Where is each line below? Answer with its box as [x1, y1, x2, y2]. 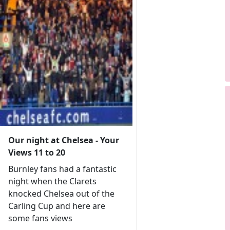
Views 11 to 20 [8, 146, 65, 158]
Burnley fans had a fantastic [8, 163, 117, 175]
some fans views [8, 212, 72, 224]
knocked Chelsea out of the [8, 187, 114, 199]
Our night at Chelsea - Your [8, 134, 119, 146]
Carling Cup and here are [8, 200, 105, 212]
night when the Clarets [8, 175, 97, 187]
